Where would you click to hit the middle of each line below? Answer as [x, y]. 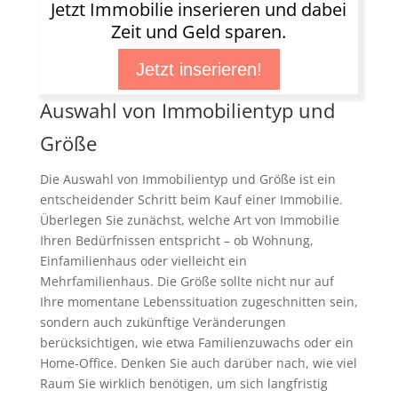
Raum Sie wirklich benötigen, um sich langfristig [183, 384]
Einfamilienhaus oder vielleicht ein [143, 261]
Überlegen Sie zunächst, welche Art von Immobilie [189, 220]
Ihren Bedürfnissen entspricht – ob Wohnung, [176, 241]
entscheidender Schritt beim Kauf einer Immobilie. [191, 200]
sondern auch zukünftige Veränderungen [163, 322]
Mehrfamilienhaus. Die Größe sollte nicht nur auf [187, 282]
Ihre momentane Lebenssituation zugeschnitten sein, [199, 302]
